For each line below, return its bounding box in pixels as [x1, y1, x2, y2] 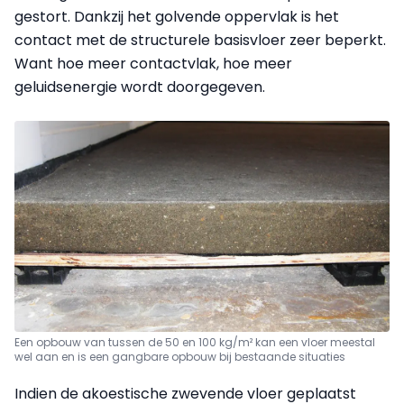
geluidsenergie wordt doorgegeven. [14, 76, 265, 97]
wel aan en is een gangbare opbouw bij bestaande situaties [14, 348, 345, 364]
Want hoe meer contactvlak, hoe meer [14, 52, 292, 74]
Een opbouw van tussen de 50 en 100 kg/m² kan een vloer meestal [14, 334, 375, 350]
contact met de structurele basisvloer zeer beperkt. [14, 29, 386, 50]
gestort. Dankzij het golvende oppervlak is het [14, 5, 339, 27]
